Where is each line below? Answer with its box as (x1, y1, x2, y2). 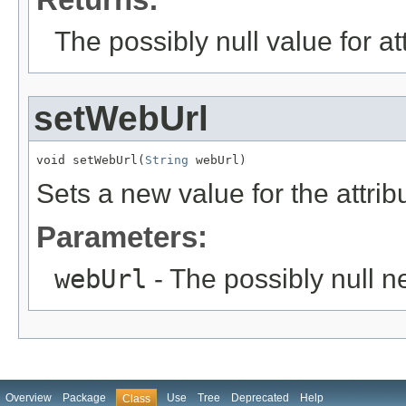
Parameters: (36, 220, 208, 255)
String (145, 153, 188, 168)
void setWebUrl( (36, 153, 145, 168)
